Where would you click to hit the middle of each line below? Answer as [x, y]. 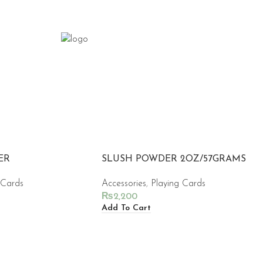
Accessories [124, 184]
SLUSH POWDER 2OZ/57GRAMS [174, 159]
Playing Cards [178, 184]
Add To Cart [126, 208]
